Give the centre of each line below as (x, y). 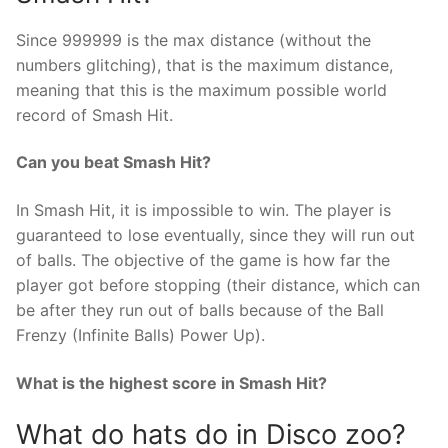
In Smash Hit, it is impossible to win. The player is (203, 210)
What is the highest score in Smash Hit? (171, 382)
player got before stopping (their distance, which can (218, 285)
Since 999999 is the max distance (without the (193, 39)
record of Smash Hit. (94, 114)
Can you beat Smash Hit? (113, 162)
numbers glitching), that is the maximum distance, (204, 64)
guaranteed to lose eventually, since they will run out (215, 235)
